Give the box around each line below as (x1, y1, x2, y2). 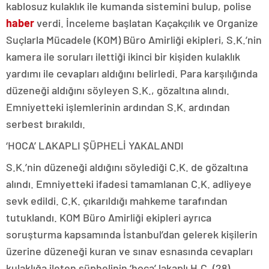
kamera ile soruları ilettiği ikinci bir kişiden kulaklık (6, 49, 240, 63)
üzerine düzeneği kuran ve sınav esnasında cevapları (6, 244, 253, 258)
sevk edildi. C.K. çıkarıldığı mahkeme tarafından (6, 193, 228, 207)
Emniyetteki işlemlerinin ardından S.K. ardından (6, 100, 230, 113)
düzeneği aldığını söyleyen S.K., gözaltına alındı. (6, 83, 229, 97)
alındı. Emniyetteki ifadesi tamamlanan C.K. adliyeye (6, 177, 252, 190)
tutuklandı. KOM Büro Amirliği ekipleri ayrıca (6, 210, 211, 224)
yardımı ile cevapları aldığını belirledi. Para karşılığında (6, 66, 258, 80)
